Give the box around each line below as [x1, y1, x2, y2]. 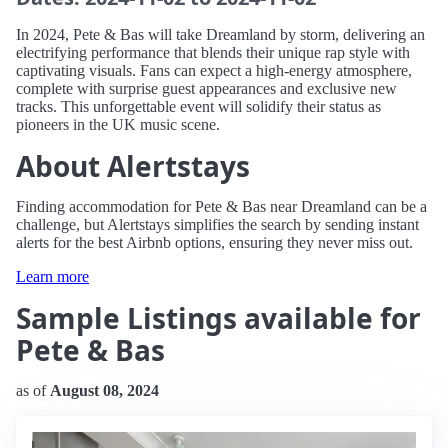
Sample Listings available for [16, 299, 421, 337]
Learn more [16, 268, 89, 285]
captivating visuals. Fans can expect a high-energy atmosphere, [16, 62, 412, 79]
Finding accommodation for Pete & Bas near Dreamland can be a [16, 198, 427, 215]
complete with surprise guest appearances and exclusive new [16, 80, 397, 97]
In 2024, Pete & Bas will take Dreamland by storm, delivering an [16, 26, 425, 43]
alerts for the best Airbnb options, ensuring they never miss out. [16, 234, 413, 251]
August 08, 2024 [50, 382, 159, 399]
